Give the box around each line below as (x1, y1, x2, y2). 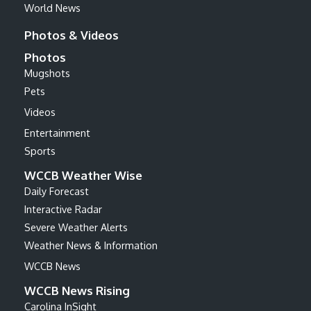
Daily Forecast (24, 184, 89, 197)
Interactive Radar (24, 202, 102, 215)
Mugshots (24, 66, 70, 79)
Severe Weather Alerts (24, 220, 128, 233)
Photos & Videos (24, 27, 119, 42)
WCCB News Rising (24, 283, 130, 298)
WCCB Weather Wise (24, 167, 142, 183)
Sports (24, 144, 56, 157)
